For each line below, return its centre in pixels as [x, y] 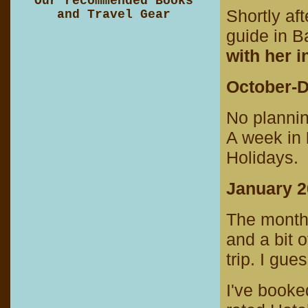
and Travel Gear [113, 14]
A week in [266, 137]
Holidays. [262, 157]
